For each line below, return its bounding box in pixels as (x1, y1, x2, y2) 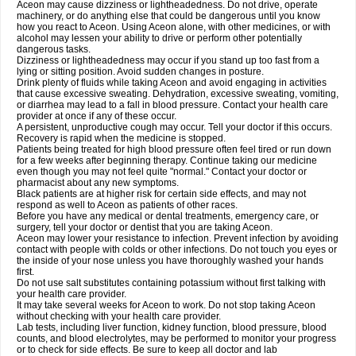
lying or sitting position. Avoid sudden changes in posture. (17, 66, 264, 77)
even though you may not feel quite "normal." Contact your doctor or (17, 166, 307, 177)
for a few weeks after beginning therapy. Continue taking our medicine (17, 155, 317, 166)
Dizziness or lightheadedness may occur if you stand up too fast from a (17, 55, 319, 66)
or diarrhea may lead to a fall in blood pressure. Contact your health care (17, 99, 328, 110)
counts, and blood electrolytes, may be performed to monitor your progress (17, 333, 336, 344)
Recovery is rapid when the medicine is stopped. (17, 133, 226, 144)
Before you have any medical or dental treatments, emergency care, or (17, 211, 319, 222)
